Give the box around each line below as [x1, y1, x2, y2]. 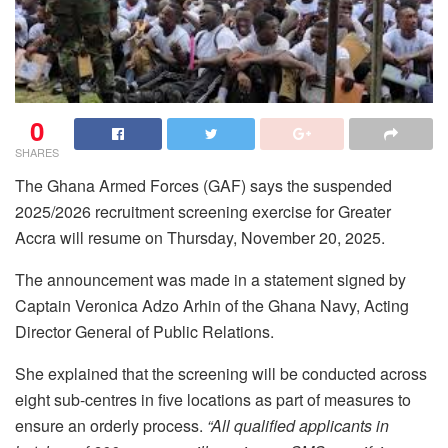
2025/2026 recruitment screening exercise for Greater [15, 199, 391, 223]
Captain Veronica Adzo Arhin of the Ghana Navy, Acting [15, 293, 409, 317]
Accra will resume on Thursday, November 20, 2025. [15, 225, 385, 249]
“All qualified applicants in [207, 413, 389, 437]
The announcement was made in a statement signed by [15, 267, 406, 291]
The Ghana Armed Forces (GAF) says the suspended [15, 173, 392, 197]
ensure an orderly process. [15, 413, 207, 437]
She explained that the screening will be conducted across [15, 361, 427, 385]
